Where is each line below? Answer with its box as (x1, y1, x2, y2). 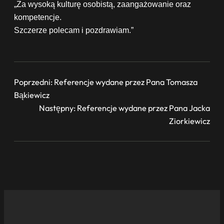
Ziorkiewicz (169, 115, 210, 126)
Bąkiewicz (14, 89, 49, 100)
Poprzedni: (14, 76, 52, 87)
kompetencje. (14, 12, 61, 21)
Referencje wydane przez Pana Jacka (77, 102, 210, 113)
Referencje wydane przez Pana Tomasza (54, 76, 197, 87)
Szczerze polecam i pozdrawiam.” (14, 25, 133, 34)
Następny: (39, 102, 75, 113)
